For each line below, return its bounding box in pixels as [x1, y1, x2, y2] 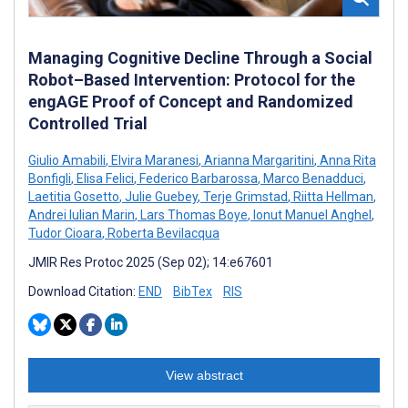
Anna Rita [317, 153, 376, 168]
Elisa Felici [74, 171, 134, 187]
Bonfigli [28, 171, 71, 187]
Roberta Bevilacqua [105, 226, 219, 241]
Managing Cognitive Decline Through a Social [28, 48, 372, 68]
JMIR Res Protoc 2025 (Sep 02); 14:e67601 [28, 255, 273, 270]
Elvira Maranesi [108, 153, 199, 168]
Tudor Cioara [28, 226, 102, 241]
